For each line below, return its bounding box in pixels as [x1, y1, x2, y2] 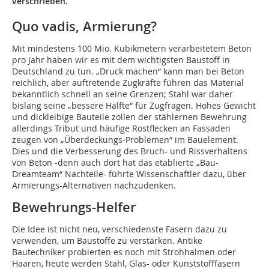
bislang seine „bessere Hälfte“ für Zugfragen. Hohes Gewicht [12, 100, 256, 112]
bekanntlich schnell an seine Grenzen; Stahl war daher [12, 88, 233, 100]
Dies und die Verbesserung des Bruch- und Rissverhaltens [12, 145, 247, 157]
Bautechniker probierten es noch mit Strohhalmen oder [12, 246, 236, 258]
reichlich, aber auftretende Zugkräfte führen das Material [12, 77, 244, 89]
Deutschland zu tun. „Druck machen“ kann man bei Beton [12, 65, 244, 77]
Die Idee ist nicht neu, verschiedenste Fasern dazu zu [12, 223, 227, 235]
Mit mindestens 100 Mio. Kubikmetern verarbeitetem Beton [12, 43, 252, 55]
